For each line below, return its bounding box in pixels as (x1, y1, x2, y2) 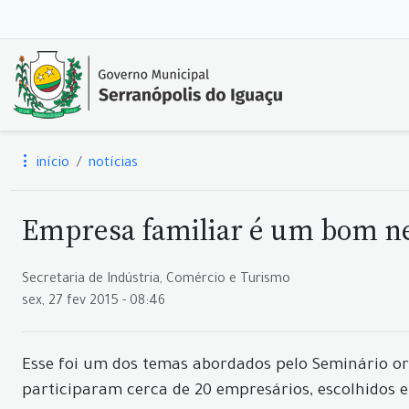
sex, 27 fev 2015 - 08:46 (22, 295, 165, 309)
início (33, 157, 69, 172)
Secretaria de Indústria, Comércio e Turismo (22, 273, 290, 288)
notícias (89, 157, 138, 172)
